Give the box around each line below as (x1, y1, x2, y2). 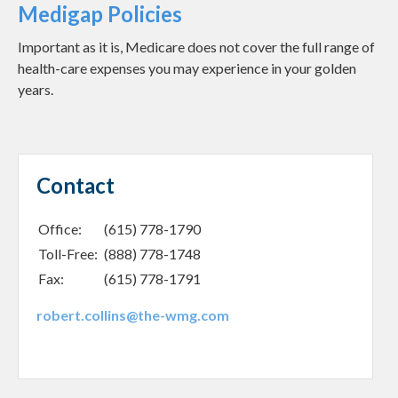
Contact (36, 172, 115, 199)
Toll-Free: (38, 245, 100, 263)
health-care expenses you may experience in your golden (18, 60, 356, 77)
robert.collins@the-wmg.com (36, 306, 229, 324)
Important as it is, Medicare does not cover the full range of (18, 38, 375, 56)
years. (18, 81, 53, 99)
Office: (38, 220, 84, 238)
